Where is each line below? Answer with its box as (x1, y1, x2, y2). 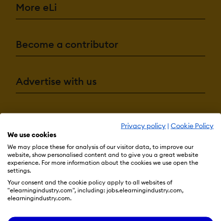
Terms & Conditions (12, 113, 85, 124)
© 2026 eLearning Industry (61, 131, 160, 142)
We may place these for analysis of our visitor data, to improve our (7, 143, 193, 150)
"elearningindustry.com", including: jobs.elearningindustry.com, (7, 186, 184, 194)
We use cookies (7, 130, 56, 139)
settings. (7, 166, 31, 174)
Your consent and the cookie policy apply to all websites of (7, 178, 172, 186)
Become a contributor (16, 37, 118, 50)
